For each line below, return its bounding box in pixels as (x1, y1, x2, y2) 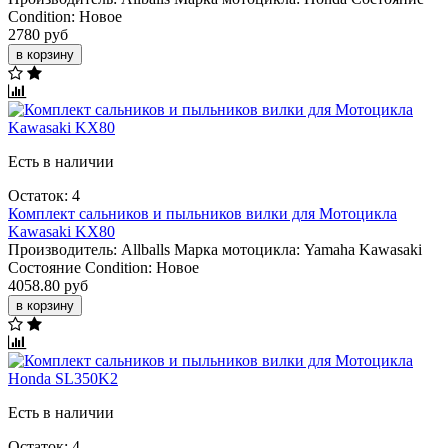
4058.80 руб (8, 276, 88, 294)
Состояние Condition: (8, 258, 152, 276)
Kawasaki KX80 (8, 222, 115, 240)
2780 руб (8, 25, 68, 43)
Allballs (121, 240, 170, 258)
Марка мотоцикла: (174, 240, 300, 258)
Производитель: (8, 240, 117, 258)
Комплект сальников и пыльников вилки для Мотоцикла (8, 204, 397, 222)
